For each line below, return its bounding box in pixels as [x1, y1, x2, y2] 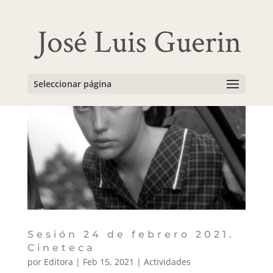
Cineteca [27, 241, 96, 253]
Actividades [143, 255, 191, 268]
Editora [43, 255, 73, 268]
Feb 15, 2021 [82, 255, 134, 268]
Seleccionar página [33, 78, 112, 90]
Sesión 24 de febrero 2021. [27, 228, 235, 240]
